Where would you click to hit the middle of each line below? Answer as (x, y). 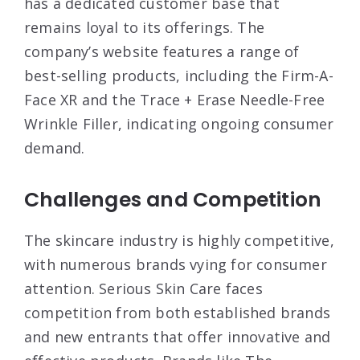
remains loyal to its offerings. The (144, 27)
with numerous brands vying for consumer (176, 264)
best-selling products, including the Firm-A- (179, 75)
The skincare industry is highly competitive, (179, 240)
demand (53, 147)
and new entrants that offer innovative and (178, 336)
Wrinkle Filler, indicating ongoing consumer (179, 123)
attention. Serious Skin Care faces (143, 288)
